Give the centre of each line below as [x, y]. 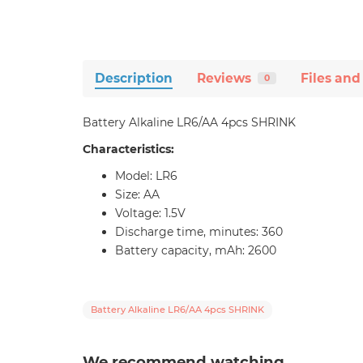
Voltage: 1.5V [150, 213]
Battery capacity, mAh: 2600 [196, 250]
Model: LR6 [146, 175]
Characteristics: [128, 149]
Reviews [224, 78]
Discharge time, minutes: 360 [199, 231]
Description [134, 78]
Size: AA [137, 194]
